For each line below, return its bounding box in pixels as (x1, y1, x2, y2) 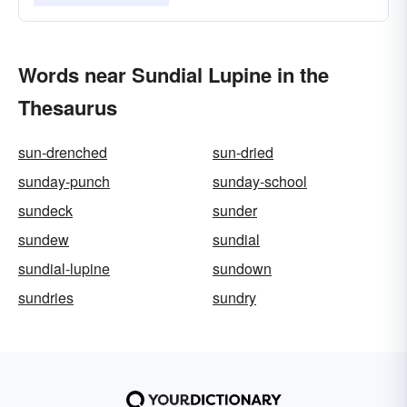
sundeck (18, 200, 73, 221)
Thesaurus (18, 93, 117, 122)
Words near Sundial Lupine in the (18, 60, 329, 89)
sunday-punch (18, 171, 110, 192)
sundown (213, 258, 272, 279)
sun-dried (213, 142, 273, 163)
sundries (18, 287, 74, 308)
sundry (213, 287, 256, 308)
